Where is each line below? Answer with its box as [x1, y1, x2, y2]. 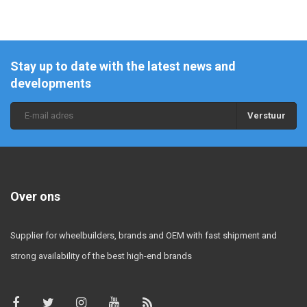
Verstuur [247, 110, 286, 121]
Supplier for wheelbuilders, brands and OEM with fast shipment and [10, 230, 277, 241]
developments [10, 75, 91, 90]
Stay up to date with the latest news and [10, 58, 236, 73]
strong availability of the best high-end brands [10, 250, 192, 261]
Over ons [10, 188, 60, 204]
